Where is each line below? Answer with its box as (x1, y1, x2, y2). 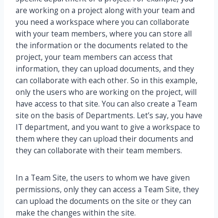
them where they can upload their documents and (16, 134, 193, 145)
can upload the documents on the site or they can (16, 196, 191, 207)
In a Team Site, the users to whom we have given (16, 173, 190, 183)
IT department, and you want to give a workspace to (16, 122, 200, 133)
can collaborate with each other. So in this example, (16, 75, 198, 86)
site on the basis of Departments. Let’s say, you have (16, 110, 202, 121)
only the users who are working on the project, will (16, 87, 197, 98)
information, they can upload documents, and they (16, 64, 194, 74)
